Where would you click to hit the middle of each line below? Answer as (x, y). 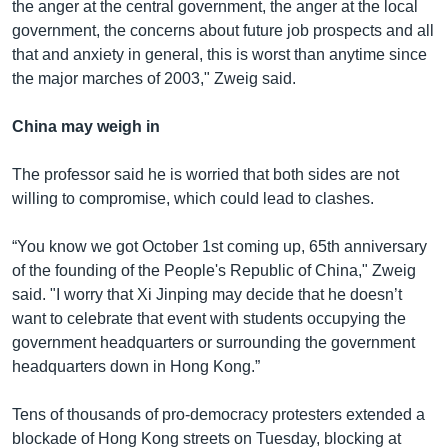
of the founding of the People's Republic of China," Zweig (214, 271)
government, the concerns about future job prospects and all (223, 31)
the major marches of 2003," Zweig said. (154, 79)
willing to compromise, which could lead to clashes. (193, 199)
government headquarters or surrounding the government (213, 343)
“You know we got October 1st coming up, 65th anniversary (219, 247)
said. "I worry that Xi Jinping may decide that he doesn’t (207, 295)
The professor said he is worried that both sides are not (205, 175)
